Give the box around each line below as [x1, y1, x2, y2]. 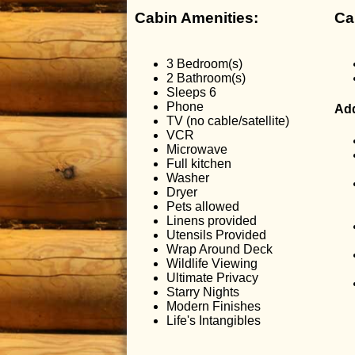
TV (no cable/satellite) [166, 114, 289, 128]
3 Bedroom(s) [166, 57, 242, 71]
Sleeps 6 [166, 86, 216, 100]
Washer [166, 171, 209, 185]
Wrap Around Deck [166, 242, 273, 257]
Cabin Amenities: [135, 9, 258, 26]
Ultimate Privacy [166, 271, 258, 285]
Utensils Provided [166, 228, 266, 242]
